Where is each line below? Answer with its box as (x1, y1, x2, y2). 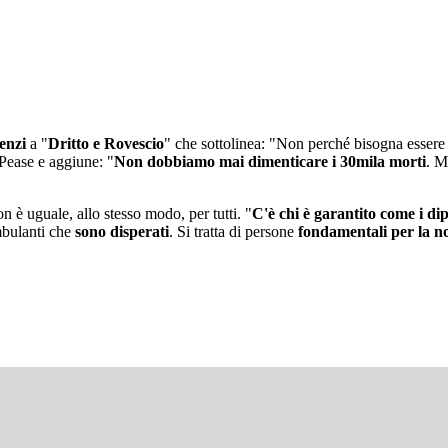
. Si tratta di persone (169, 223, 298, 241)
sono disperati (75, 223, 169, 241)
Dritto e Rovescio (48, 135, 164, 153)
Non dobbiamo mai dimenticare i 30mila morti (114, 153, 426, 171)
